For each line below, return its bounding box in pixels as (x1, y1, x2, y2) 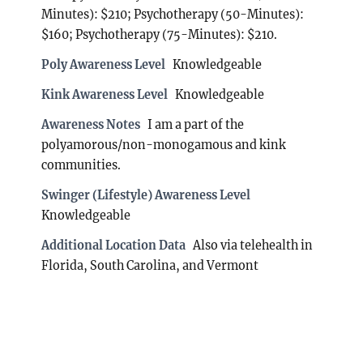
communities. (41, 157, 122, 173)
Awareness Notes (41, 117, 141, 132)
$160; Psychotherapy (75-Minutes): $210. (41, 27, 278, 42)
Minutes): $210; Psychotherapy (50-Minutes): (41, 6, 305, 22)
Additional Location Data (41, 237, 186, 253)
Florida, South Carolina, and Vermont (41, 258, 259, 273)
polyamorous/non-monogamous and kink (41, 137, 287, 152)
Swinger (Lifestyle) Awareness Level (41, 187, 251, 203)
